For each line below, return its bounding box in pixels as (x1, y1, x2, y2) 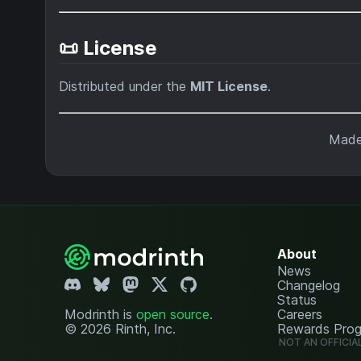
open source (136, 306, 210, 323)
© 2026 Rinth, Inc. (64, 321, 176, 338)
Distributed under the (59, 78, 190, 95)
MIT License (190, 78, 268, 95)
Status (276, 292, 317, 309)
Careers (276, 306, 322, 323)
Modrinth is (64, 306, 136, 323)
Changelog (276, 277, 340, 294)
